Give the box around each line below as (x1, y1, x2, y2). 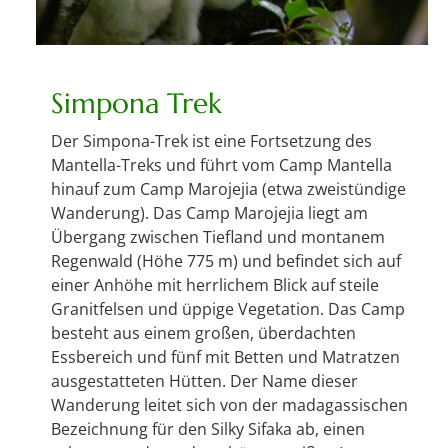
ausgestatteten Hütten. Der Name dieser (51, 370, 358, 393)
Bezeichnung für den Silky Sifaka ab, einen (51, 418, 365, 441)
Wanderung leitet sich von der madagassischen (51, 394, 408, 417)
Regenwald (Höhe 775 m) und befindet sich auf (51, 250, 401, 273)
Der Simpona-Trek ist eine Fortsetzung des (51, 130, 372, 153)
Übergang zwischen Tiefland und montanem (51, 226, 385, 249)
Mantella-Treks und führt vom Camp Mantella (51, 154, 392, 177)
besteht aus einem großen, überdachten (51, 322, 356, 345)
